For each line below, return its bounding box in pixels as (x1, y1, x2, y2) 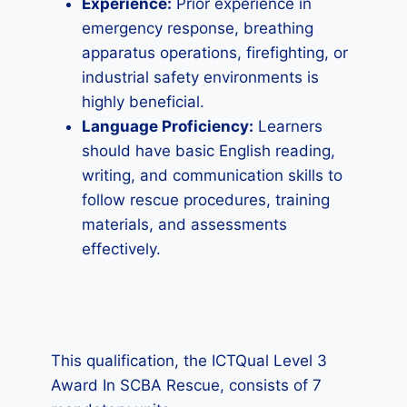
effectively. (82, 240, 161, 258)
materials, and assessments (82, 215, 287, 233)
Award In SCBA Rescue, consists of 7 (51, 376, 322, 394)
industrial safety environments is (82, 68, 319, 86)
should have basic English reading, (82, 142, 335, 160)
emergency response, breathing (82, 19, 313, 37)
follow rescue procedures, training (82, 191, 330, 209)
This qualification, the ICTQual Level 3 (51, 352, 327, 370)
